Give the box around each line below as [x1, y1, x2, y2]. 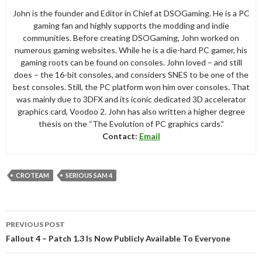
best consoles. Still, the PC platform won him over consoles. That [12, 81, 250, 92]
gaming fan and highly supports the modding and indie [33, 20, 229, 30]
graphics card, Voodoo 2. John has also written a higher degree [17, 106, 245, 116]
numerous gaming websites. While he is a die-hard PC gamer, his [15, 44, 247, 55]
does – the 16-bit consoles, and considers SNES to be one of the [13, 69, 249, 80]
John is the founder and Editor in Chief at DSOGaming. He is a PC [12, 8, 250, 18]
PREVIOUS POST [6, 219, 65, 229]
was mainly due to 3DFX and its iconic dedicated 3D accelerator [16, 94, 246, 104]
